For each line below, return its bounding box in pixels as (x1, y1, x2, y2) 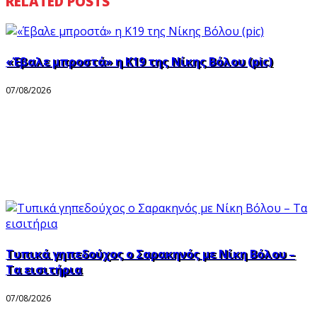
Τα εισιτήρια (6, 262, 82, 278)
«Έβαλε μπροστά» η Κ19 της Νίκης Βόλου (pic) (6, 54, 272, 70)
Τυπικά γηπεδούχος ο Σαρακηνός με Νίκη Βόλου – (6, 246, 295, 263)
